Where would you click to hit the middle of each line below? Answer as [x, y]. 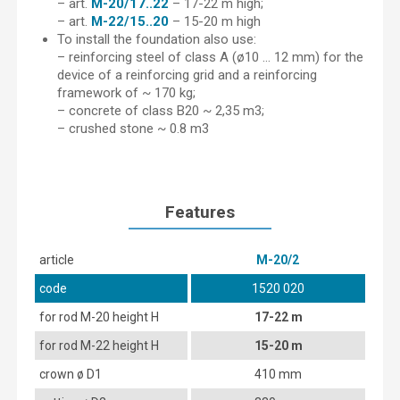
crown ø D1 [71, 374]
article [57, 259]
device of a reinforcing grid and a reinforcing [187, 75]
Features [200, 212]
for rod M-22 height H [99, 345]
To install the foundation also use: [157, 39]
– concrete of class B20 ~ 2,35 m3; [161, 110]
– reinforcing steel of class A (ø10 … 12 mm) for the [210, 57]
